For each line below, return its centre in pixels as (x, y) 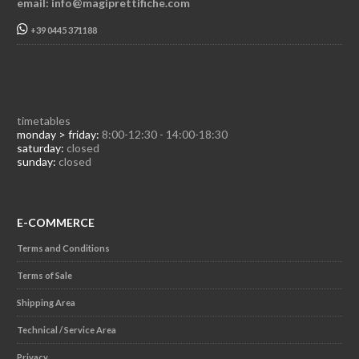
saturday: (40, 147)
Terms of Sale (44, 275)
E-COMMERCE (55, 222)
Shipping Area (46, 302)
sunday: (36, 161)
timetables (43, 120)
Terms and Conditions (63, 248)
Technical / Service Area (66, 329)
